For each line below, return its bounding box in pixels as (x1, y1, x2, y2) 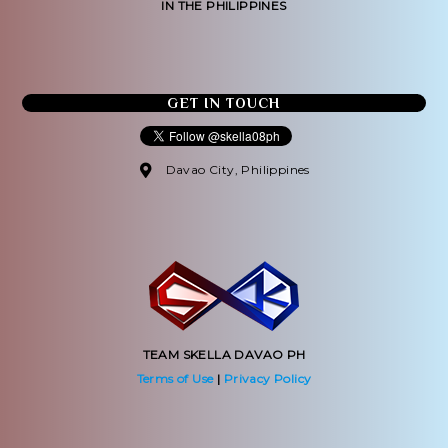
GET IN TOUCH (167, 94, 281, 111)
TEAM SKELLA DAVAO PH (142, 346, 306, 362)
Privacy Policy (223, 370, 312, 386)
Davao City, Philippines (165, 161, 310, 177)
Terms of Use (136, 370, 214, 386)
